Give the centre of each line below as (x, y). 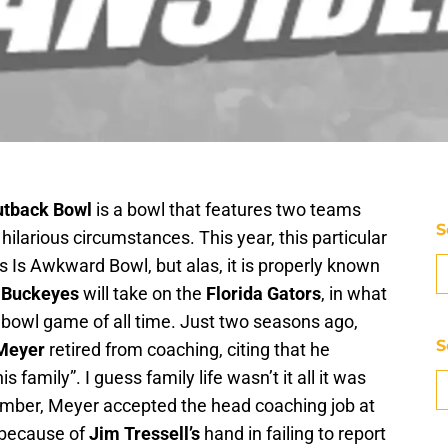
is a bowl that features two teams (226, 210)
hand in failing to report (293, 434)
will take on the (142, 294)
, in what (354, 294)
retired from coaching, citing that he (187, 350)
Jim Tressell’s (144, 434)
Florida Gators (263, 294)
